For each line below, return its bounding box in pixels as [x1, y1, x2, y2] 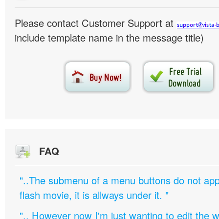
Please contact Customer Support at [15, 16, 176, 30]
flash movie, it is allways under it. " [20, 188, 169, 202]
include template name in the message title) [15, 30, 204, 44]
